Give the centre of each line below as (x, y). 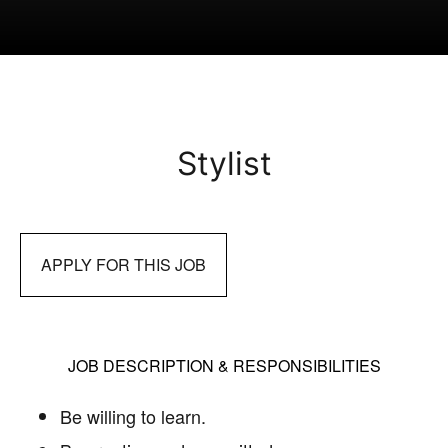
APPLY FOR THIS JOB (123, 265)
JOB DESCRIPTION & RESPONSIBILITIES (224, 366)
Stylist (224, 164)
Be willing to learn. (133, 416)
